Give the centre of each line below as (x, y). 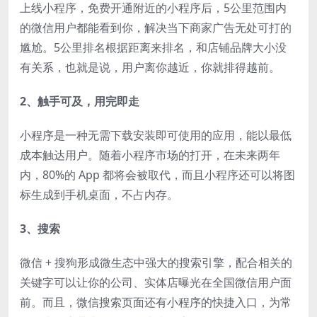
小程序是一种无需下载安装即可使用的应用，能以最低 (156, 135)
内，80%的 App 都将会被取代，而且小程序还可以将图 (157, 175)
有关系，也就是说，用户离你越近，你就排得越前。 (150, 67)
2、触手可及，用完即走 (80, 101)
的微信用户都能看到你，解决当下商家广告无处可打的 (156, 28)
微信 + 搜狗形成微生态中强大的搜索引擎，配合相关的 (156, 263)
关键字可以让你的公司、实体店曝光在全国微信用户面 (156, 282)
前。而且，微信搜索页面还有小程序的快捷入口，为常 (156, 302)
